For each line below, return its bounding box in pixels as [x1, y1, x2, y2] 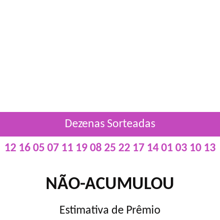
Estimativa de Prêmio [59, 205, 161, 217]
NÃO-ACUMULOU [46, 176, 174, 193]
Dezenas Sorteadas [65, 118, 155, 130]
